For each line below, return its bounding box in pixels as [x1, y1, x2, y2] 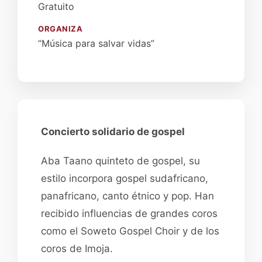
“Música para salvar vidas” [38, 37, 154, 49]
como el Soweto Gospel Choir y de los [41, 225, 219, 237]
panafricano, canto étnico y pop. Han [41, 190, 214, 202]
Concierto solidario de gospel [41, 126, 185, 137]
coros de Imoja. [41, 243, 113, 254]
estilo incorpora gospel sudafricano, [41, 173, 208, 184]
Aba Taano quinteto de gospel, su [41, 155, 200, 167]
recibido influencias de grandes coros [41, 208, 218, 219]
